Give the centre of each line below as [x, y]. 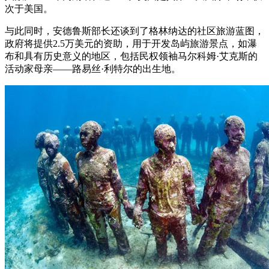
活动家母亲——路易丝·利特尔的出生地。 [93, 68]
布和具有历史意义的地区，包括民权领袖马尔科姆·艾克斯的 [131, 56]
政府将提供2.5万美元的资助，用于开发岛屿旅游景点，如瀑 [131, 43]
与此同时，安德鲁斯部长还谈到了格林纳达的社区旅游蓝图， [134, 31]
